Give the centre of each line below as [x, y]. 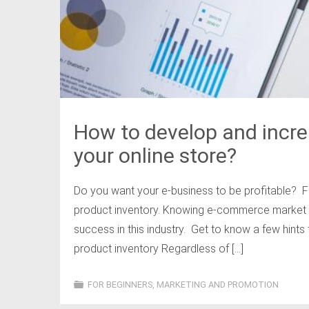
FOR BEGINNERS [120, 285]
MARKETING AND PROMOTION [217, 285]
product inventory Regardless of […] [159, 249]
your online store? [155, 156]
